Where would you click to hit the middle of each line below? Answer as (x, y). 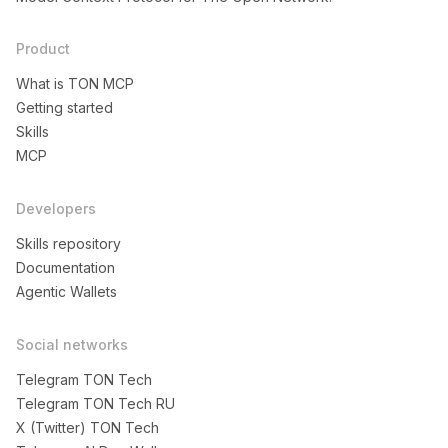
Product (43, 48)
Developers (56, 208)
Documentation (65, 267)
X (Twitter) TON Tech (87, 427)
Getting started (64, 107)
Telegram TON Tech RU (95, 403)
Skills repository (68, 243)
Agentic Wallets (66, 291)
